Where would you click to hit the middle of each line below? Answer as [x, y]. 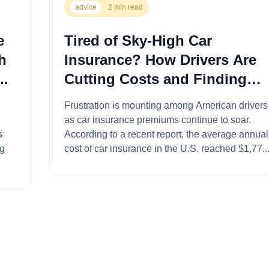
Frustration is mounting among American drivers [166, 105]
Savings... [98, 98]
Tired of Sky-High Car [138, 40]
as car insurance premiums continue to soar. [157, 119]
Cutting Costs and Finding [155, 79]
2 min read [125, 7]
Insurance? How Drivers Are [160, 59]
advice [86, 7]
